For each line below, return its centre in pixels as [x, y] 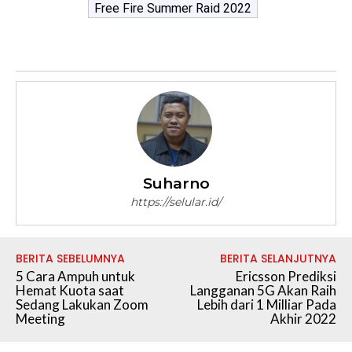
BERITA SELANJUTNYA [278, 258]
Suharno [176, 183]
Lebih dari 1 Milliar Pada [266, 304]
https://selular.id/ [176, 202]
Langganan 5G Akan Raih [263, 290]
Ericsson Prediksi [286, 276]
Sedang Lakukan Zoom [82, 304]
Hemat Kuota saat [70, 290]
